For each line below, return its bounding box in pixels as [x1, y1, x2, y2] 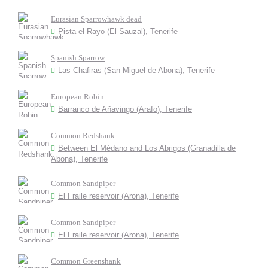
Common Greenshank [51, 257, 121, 266]
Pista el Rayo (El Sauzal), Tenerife [58, 27, 178, 36]
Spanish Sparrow [51, 53, 105, 62]
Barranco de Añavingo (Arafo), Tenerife [58, 105, 192, 114]
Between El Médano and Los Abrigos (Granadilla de [58, 144, 236, 153]
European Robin [51, 92, 104, 101]
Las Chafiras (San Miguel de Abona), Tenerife [58, 66, 215, 75]
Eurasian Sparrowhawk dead [51, 14, 142, 23]
